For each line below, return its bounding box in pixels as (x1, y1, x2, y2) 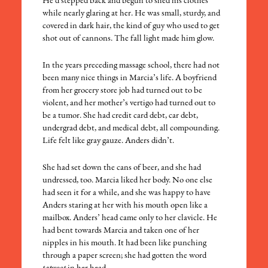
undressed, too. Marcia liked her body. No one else (42, 176, 213, 185)
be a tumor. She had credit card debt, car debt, (42, 111, 199, 121)
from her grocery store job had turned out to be (42, 86, 203, 96)
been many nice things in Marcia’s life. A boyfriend (42, 74, 217, 83)
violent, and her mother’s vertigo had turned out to (42, 99, 216, 108)
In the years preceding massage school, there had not (42, 61, 220, 71)
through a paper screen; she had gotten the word (42, 251, 207, 261)
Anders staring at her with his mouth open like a (42, 201, 208, 211)
